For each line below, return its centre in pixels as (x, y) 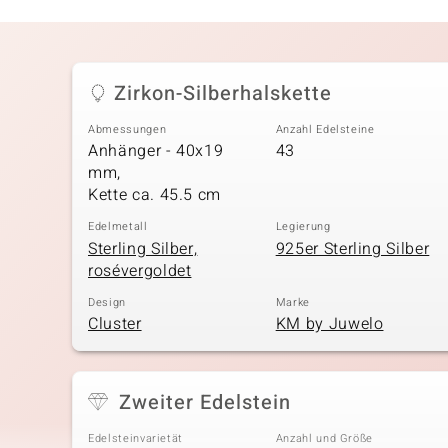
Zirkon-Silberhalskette (223, 93)
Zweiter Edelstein (205, 403)
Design (107, 302)
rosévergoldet (140, 270)
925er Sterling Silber (352, 248)
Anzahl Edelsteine (325, 129)
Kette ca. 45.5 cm (155, 195)
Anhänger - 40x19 (156, 151)
